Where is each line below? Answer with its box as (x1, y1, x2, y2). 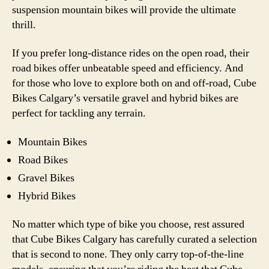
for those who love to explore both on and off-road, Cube (12, 76, 256, 90)
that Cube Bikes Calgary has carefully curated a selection (12, 232, 257, 246)
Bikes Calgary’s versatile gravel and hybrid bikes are (12, 91, 238, 105)
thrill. (12, 17, 36, 32)
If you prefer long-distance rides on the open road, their (12, 46, 249, 60)
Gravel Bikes (18, 171, 74, 185)
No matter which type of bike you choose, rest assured (12, 217, 244, 231)
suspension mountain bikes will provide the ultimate (12, 2, 236, 17)
